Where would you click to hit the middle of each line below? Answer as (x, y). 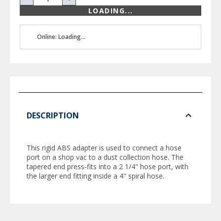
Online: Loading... (61, 37)
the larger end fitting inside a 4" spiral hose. (95, 176)
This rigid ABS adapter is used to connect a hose (104, 148)
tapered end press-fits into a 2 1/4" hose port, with (108, 167)
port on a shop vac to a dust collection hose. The (105, 157)
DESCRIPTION (53, 116)
